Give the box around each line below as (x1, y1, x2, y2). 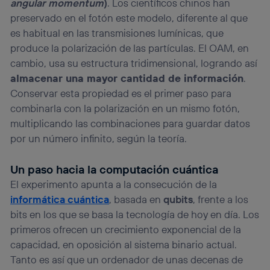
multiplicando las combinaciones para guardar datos (10, 117, 251, 130)
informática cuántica (10, 193, 110, 206)
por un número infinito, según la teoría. (10, 132, 187, 145)
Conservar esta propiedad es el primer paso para (10, 87, 232, 100)
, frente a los (193, 193, 249, 206)
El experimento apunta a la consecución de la (10, 178, 218, 191)
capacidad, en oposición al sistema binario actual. (10, 238, 237, 251)
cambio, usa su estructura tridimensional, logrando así (10, 57, 258, 70)
